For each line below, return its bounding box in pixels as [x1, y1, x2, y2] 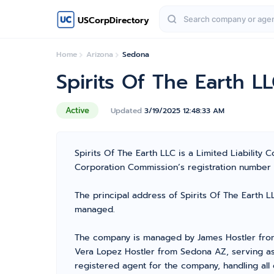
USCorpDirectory [78, 13, 149, 27]
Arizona [86, 49, 113, 60]
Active [65, 105, 89, 116]
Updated [111, 105, 144, 116]
